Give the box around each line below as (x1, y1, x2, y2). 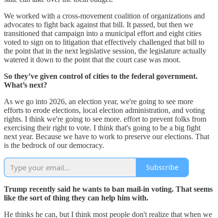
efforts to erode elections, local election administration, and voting (4, 106, 205, 114)
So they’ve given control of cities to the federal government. (4, 72, 198, 80)
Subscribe (146, 163, 179, 172)
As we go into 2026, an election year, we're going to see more (4, 97, 193, 106)
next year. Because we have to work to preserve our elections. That (4, 132, 209, 141)
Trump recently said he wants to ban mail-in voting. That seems (4, 184, 213, 193)
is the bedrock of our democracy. (4, 141, 104, 149)
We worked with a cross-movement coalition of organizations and (4, 11, 205, 20)
